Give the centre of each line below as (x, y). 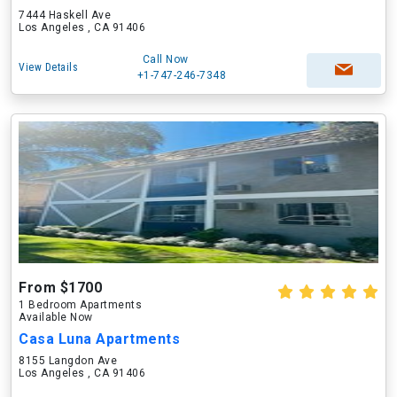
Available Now (56, 317)
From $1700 (60, 288)
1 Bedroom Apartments (80, 305)
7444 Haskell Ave (65, 15)
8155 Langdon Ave (68, 361)
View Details (48, 67)
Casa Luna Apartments (99, 339)
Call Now (165, 59)
